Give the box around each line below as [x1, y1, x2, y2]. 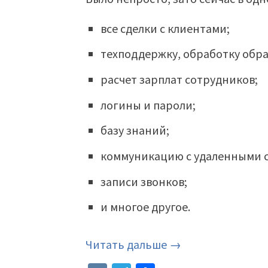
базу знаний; [100, 123, 170, 138]
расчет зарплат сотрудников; [100, 71, 258, 87]
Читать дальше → [86, 237, 182, 252]
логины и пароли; [100, 97, 196, 112]
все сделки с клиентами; [100, 20, 230, 36]
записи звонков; [100, 173, 188, 189]
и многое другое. [100, 199, 191, 215]
